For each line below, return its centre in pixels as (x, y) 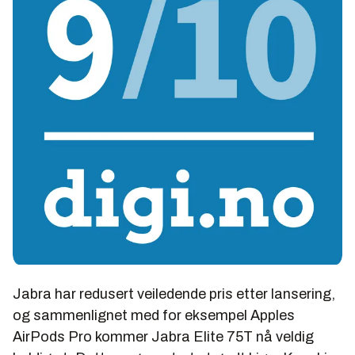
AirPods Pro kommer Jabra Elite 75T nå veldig (163, 337)
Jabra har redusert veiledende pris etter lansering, (174, 294)
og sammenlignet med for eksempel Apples (154, 316)
